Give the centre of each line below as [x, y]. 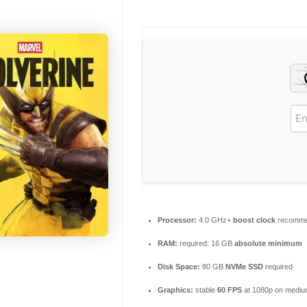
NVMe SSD [244, 267]
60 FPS [230, 290]
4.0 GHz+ [215, 220]
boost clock [254, 220]
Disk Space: [179, 267]
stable [205, 290]
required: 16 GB [206, 243]
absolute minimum [268, 243]
